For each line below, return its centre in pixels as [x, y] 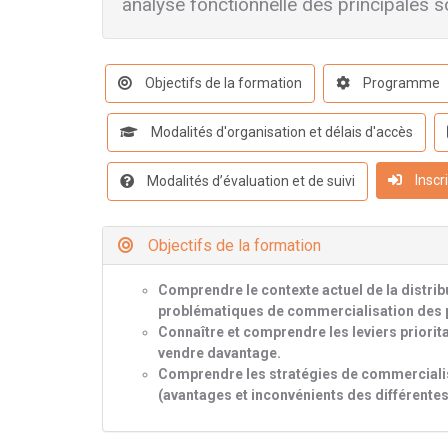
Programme [400, 83]
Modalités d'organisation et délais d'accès [280, 132]
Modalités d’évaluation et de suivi [249, 181]
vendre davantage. [219, 353]
